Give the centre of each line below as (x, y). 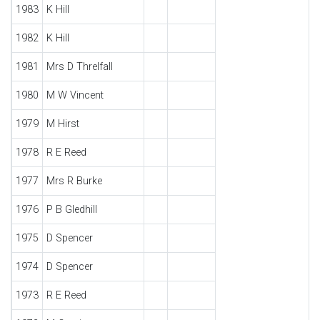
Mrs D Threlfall (79, 67)
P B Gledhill (71, 210)
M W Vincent (75, 95)
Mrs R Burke (74, 181)
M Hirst (62, 124)
